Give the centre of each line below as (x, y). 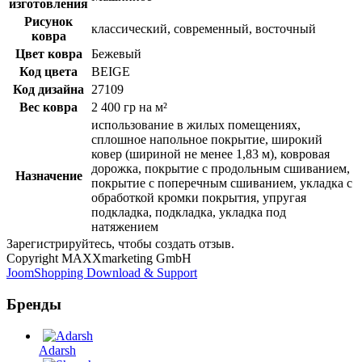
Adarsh (57, 350)
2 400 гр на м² (129, 107)
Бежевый (116, 54)
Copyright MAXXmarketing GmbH (99, 259)
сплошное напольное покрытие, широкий (207, 140)
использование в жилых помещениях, (196, 125)
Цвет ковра (48, 54)
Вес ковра (48, 107)
